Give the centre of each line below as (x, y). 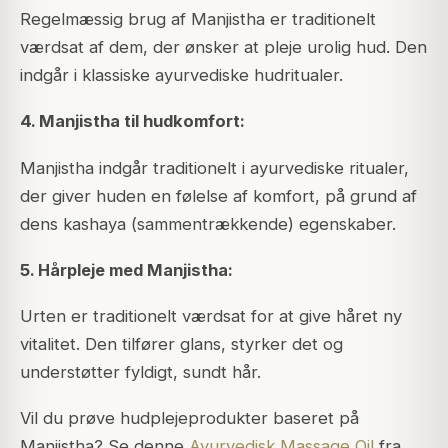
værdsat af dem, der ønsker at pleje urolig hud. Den (223, 47)
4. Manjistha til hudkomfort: (132, 121)
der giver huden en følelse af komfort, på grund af (218, 195)
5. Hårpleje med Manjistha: (126, 269)
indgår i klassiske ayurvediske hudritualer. (181, 75)
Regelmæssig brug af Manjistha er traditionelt (198, 19)
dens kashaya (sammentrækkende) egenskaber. (208, 223)
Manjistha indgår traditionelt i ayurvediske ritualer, (214, 167)
